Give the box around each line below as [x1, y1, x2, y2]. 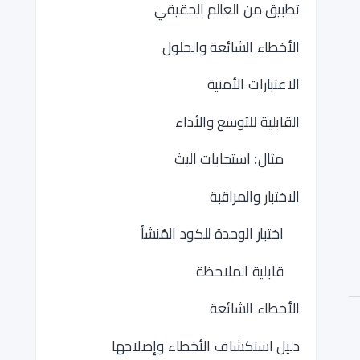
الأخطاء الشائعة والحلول [162, 38, 300, 55]
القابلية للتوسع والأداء [175, 112, 300, 130]
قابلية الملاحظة [196, 262, 284, 280]
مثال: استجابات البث [174, 150, 284, 167]
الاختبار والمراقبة [209, 187, 300, 205]
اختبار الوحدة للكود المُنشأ [140, 225, 284, 242]
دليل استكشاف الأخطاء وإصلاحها [111, 337, 300, 354]
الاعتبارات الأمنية [207, 76, 300, 92]
